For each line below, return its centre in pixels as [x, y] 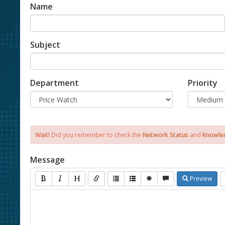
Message [47, 160]
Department [54, 83]
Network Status [165, 135]
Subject [45, 45]
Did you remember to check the [96, 135]
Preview [200, 179]
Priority [202, 83]
